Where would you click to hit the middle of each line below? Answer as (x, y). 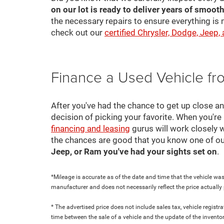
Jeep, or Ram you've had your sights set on (134, 151)
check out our (78, 32)
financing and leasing (90, 128)
